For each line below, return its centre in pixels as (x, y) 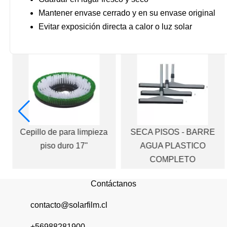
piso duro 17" (64, 146)
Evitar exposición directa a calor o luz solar (115, 27)
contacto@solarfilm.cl (69, 205)
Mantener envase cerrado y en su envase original (127, 13)
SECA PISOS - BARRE (173, 132)
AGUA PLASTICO (173, 146)
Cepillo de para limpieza (64, 132)
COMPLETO (173, 160)
